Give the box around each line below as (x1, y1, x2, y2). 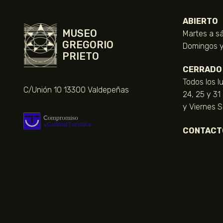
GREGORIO (62, 39, 113, 51)
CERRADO (183, 65, 222, 75)
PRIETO (62, 50, 99, 63)
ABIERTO (183, 16, 218, 26)
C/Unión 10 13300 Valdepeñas (23, 85, 129, 95)
